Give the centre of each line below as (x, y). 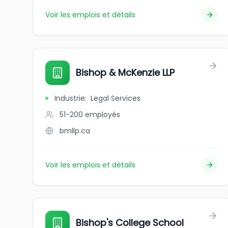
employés (103, 115)
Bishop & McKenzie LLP (125, 73)
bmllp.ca (75, 131)
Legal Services (116, 98)
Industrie (70, 98)
